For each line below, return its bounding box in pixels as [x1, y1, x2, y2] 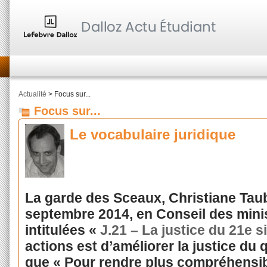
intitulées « [24, 222, 100, 238]
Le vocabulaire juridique [70, 126, 236, 143]
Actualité [18, 90, 46, 98]
